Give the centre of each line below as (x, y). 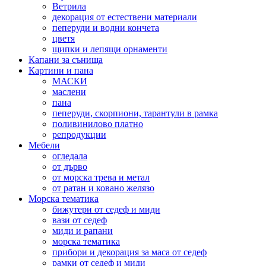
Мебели (44, 145)
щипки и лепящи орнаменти (110, 49)
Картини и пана (61, 71)
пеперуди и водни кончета (106, 28)
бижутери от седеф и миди (106, 210)
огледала (70, 156)
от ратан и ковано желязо (103, 188)
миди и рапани (83, 231)
